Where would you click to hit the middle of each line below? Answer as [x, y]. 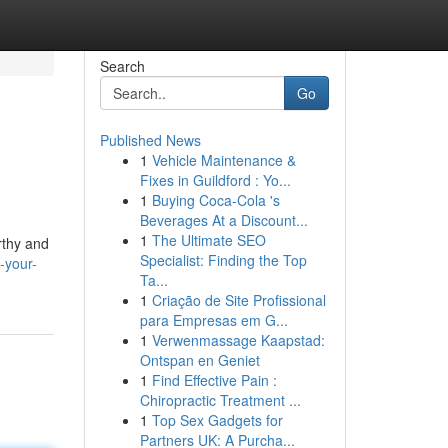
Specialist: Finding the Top [223, 260]
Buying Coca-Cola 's [215, 200]
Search [122, 66]
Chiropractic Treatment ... [220, 400]
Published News [150, 140]
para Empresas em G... [213, 320]
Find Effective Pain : [214, 380]
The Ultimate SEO [208, 240]
